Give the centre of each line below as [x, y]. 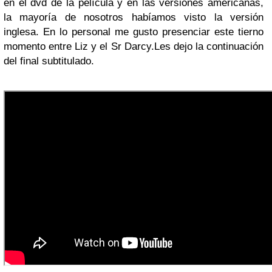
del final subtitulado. [49, 61]
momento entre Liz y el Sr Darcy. [79, 46]
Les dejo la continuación [209, 46]
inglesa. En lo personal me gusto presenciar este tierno [134, 32]
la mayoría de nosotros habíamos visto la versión [134, 17]
